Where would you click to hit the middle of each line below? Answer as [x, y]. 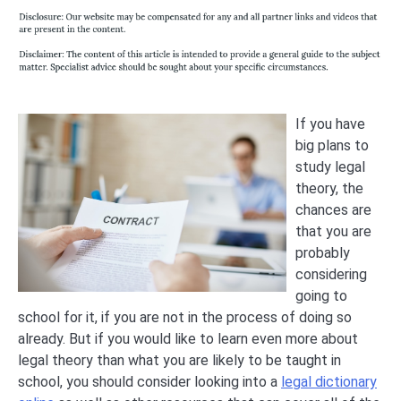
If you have [330, 124]
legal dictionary [329, 381]
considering [331, 274]
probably [323, 252]
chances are [333, 209]
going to [321, 295]
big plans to [332, 145]
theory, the [329, 188]
